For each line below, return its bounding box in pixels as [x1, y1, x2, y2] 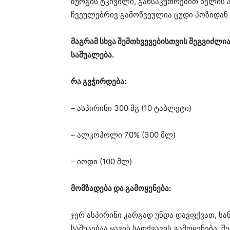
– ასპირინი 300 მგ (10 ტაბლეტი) [71, 103, 191, 113]
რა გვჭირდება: [71, 76, 126, 87]
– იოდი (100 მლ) [71, 157, 132, 167]
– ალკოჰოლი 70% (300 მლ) [71, 130, 176, 140]
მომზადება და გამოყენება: [71, 183, 171, 194]
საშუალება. [71, 50, 114, 60]
